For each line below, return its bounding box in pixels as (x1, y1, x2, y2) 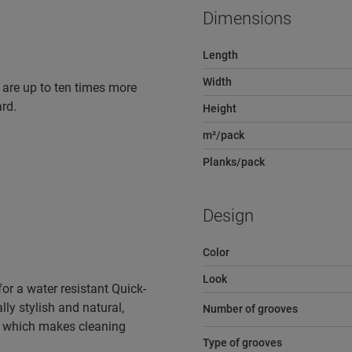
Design (202, 206, 254, 225)
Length (202, 49, 238, 61)
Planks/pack (202, 156, 265, 168)
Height (202, 102, 236, 115)
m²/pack (202, 129, 244, 141)
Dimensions (202, 9, 291, 28)
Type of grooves (202, 336, 282, 349)
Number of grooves (202, 302, 298, 315)
